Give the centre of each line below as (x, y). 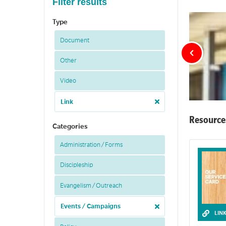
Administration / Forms (91, 145)
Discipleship (76, 165)
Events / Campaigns (90, 206)
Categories (70, 126)
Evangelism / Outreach (91, 185)
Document (74, 40)
